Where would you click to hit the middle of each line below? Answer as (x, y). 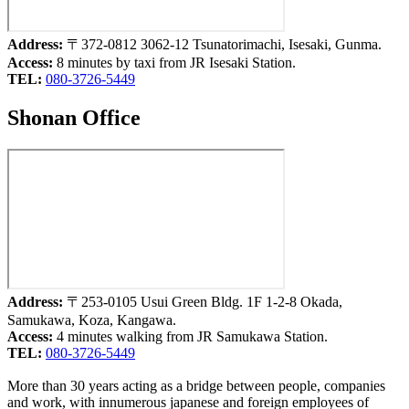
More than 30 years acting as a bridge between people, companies (196, 386)
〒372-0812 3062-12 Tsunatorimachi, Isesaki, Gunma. (224, 45)
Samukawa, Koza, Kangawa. (92, 320)
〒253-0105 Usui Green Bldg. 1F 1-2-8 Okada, (204, 302)
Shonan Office (74, 118)
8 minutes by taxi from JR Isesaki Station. (176, 63)
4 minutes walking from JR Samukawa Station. (192, 337)
